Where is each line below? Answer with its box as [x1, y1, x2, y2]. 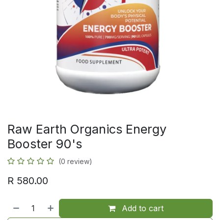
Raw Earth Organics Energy [7, 122, 166, 137]
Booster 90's [7, 137, 82, 151]
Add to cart [119, 203, 164, 213]
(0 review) [58, 157, 92, 165]
